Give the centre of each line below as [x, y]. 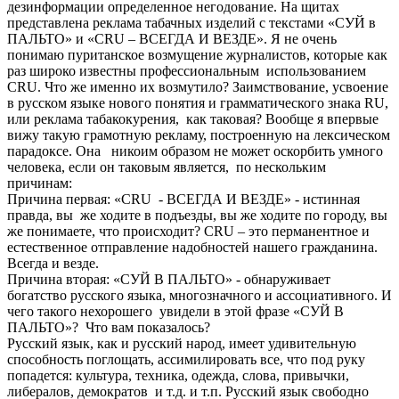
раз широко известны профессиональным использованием [187, 71]
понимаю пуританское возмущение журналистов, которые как [197, 55]
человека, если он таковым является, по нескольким [167, 167]
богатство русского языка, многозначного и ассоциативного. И [199, 296]
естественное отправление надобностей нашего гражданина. [192, 248]
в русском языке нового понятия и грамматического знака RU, [198, 103]
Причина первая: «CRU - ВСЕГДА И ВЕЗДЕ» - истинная [183, 199]
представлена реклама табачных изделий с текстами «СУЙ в [191, 23]
